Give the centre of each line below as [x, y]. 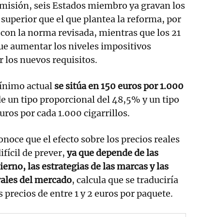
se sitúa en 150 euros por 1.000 [119, 86]
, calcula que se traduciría [125, 180]
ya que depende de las [112, 153]
